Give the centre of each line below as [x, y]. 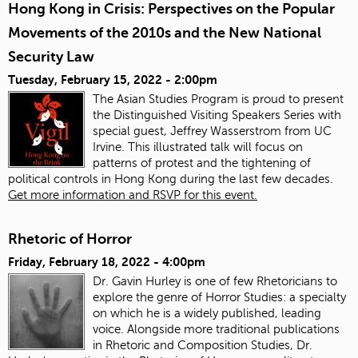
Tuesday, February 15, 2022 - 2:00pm [113, 80]
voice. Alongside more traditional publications [216, 330]
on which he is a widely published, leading [207, 314]
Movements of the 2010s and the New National [165, 32]
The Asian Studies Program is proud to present [218, 99]
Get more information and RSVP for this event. [133, 195]
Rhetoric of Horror [70, 239]
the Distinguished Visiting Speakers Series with [217, 115]
